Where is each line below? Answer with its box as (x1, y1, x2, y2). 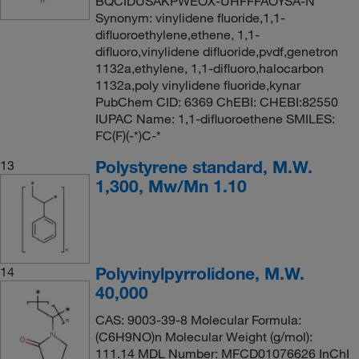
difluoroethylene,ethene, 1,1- (95, 26, 260, 42)
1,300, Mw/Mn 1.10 (95, 175, 247, 196)
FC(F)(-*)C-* (95, 127, 161, 143)
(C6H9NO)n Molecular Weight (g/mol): (95, 328, 313, 345)
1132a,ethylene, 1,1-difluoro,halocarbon (95, 59, 324, 76)
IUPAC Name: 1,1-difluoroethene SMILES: (95, 110, 335, 127)
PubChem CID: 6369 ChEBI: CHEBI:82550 (95, 93, 338, 110)
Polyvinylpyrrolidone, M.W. (95, 262, 305, 284)
